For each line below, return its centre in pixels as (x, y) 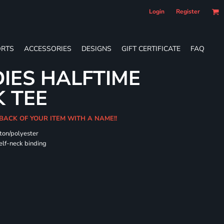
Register (188, 11)
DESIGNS (96, 48)
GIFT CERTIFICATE (151, 48)
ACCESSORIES (48, 48)
